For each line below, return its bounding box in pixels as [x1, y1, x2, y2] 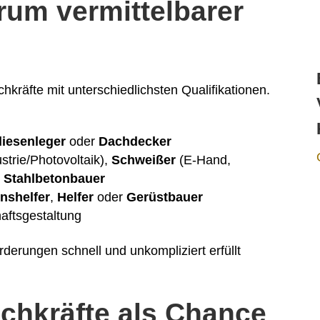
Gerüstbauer [126, 190, 204, 205]
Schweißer [111, 153, 176, 168]
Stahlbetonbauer [4, 171, 106, 186]
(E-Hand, [176, 153, 231, 168]
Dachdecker [99, 134, 172, 149]
